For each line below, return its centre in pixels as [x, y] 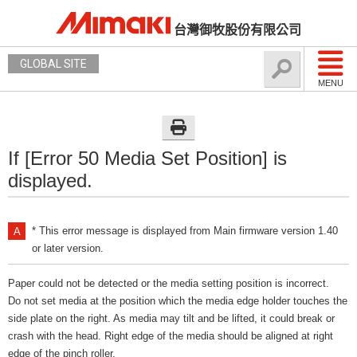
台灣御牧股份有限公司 [237, 30]
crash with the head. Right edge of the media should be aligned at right [171, 336]
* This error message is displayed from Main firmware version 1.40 [185, 231]
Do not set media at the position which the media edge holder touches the [178, 301]
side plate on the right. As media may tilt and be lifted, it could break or [171, 318]
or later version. [68, 248]
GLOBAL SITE [53, 64]
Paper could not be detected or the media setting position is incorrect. [169, 283]
